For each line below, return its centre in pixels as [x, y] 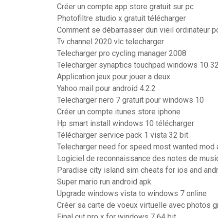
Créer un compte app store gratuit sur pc [125, 7]
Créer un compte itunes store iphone [119, 112]
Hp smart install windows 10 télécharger [126, 123]
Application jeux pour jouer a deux [114, 77]
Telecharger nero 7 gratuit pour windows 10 [130, 100]
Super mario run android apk [104, 182]
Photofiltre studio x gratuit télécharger [121, 18]
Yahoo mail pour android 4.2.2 [106, 88]
